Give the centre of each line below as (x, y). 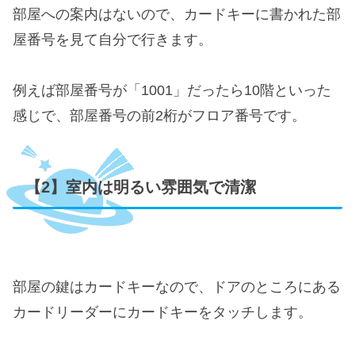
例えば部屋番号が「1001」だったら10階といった (172, 91)
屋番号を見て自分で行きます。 (113, 39)
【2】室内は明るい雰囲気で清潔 (141, 187)
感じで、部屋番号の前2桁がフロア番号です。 (159, 116)
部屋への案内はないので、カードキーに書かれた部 (177, 14)
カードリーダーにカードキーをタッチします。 (162, 313)
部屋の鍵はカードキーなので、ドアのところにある (177, 287)
